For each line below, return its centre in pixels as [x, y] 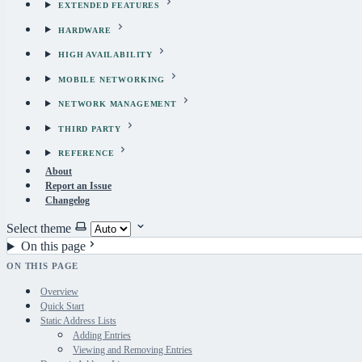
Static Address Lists [78, 320]
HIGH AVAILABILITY [105, 55]
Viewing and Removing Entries [133, 349]
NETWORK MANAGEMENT [118, 104]
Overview [59, 291]
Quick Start [62, 306]
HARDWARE [85, 30]
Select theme [39, 229]
